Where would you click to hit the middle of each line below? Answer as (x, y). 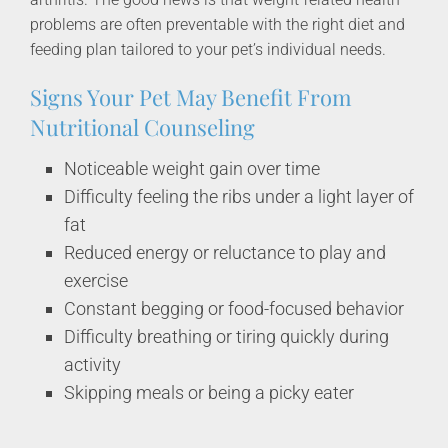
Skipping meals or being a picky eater (209, 392)
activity (93, 364)
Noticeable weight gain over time (192, 168)
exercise (96, 280)
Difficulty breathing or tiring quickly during (227, 336)
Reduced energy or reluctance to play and (225, 252)
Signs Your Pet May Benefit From (191, 97)
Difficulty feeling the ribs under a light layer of (239, 196)
